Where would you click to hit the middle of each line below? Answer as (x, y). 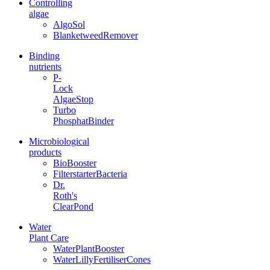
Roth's (65, 195)
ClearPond (73, 206)
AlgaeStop (73, 99)
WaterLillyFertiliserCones (102, 259)
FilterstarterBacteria (90, 174)
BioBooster (75, 163)
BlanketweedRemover (96, 35)
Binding (44, 55)
